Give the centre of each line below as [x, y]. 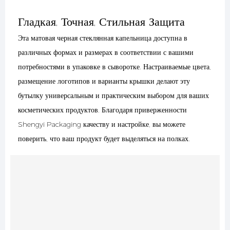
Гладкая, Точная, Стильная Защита [103, 22]
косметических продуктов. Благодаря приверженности [102, 110]
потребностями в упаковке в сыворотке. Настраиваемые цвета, [114, 66]
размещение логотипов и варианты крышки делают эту [104, 81]
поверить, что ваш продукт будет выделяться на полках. [104, 138]
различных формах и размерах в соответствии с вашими [106, 52]
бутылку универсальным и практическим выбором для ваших [113, 95]
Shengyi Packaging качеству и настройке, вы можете [102, 124]
